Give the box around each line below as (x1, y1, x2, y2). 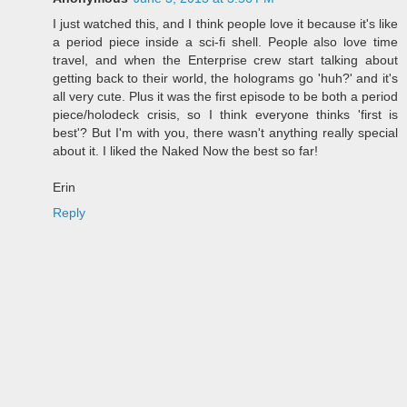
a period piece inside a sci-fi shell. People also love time (53, 34, 398, 49)
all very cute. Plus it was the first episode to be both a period (53, 88, 398, 104)
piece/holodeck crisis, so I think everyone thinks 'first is (53, 106, 398, 122)
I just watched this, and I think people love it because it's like (53, 15, 398, 31)
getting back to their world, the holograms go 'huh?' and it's (53, 70, 398, 85)
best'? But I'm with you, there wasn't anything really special (53, 124, 398, 140)
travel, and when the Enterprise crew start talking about (53, 52, 398, 67)
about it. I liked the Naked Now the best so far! (53, 143, 318, 158)
